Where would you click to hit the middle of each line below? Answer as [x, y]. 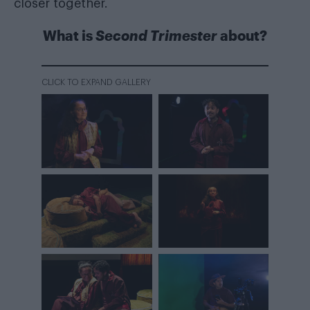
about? [242, 36]
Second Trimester [156, 36]
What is [69, 36]
